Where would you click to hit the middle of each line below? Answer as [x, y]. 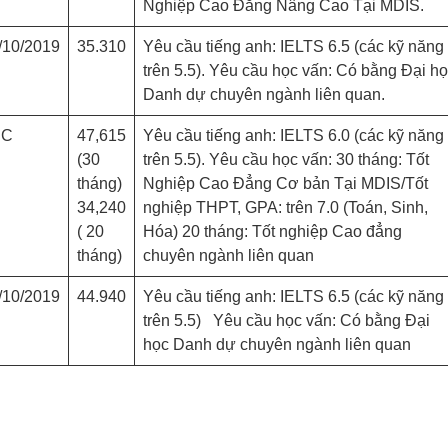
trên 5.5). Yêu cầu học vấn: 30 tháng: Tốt [286, 159]
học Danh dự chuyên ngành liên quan [277, 344]
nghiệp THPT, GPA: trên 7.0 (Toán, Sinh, [285, 207]
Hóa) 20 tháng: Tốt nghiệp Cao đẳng [272, 231]
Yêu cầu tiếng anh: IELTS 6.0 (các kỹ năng [293, 135]
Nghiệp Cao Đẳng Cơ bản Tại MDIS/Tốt [285, 183]
